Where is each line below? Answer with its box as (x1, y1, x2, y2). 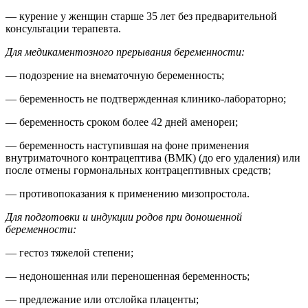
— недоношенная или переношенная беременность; (5, 269, 250, 282)
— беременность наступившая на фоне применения (5, 139, 249, 151)
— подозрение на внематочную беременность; (5, 69, 224, 81)
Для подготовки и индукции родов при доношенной (5, 210, 242, 223)
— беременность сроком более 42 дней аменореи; (5, 115, 238, 128)
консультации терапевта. (5, 22, 121, 34)
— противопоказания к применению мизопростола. (5, 187, 250, 199)
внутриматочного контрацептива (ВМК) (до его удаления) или (5, 151, 300, 164)
